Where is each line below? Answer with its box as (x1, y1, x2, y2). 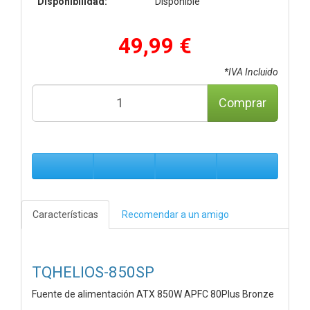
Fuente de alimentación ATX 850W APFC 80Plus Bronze (32, 288, 274, 300)
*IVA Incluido (224, 66, 278, 77)
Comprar (219, 95, 266, 110)
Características (33, 208, 98, 220)
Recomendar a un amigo (122, 208, 229, 220)
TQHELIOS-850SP (32, 262, 154, 281)
